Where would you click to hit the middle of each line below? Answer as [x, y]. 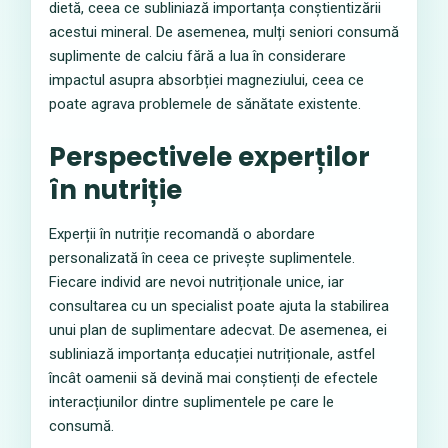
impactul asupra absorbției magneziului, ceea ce [206, 80]
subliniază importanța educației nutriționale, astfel [212, 354]
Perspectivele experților [209, 157]
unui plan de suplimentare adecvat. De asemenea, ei [218, 330]
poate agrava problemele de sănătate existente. [205, 104]
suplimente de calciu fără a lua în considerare [197, 56]
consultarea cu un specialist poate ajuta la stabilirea [219, 306]
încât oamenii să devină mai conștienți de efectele [213, 378]
